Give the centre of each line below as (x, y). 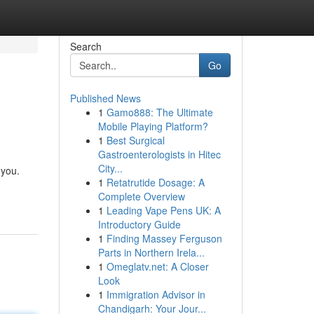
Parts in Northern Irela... (151, 252)
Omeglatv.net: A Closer (157, 266)
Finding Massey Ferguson (164, 238)
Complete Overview (141, 196)
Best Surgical (135, 140)
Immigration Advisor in (156, 294)
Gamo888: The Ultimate (159, 112)
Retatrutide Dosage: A (155, 182)
